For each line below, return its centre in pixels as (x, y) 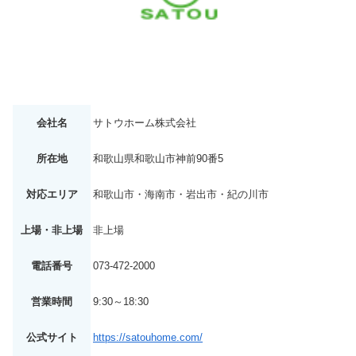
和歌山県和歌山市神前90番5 (158, 159)
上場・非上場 (52, 230)
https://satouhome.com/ (148, 338)
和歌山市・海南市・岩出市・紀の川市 (181, 195)
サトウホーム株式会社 (145, 123)
